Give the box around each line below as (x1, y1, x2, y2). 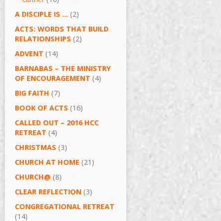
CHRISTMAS (15, 143, 56, 152)
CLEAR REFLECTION (15, 187, 81, 196)
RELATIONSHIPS (15, 34, 71, 43)
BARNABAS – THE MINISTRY (15, 64, 111, 73)
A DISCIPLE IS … (15, 9, 68, 19)
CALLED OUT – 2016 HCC (15, 118, 99, 127)
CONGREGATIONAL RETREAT (15, 202, 114, 211)
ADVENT (15, 49, 43, 58)
